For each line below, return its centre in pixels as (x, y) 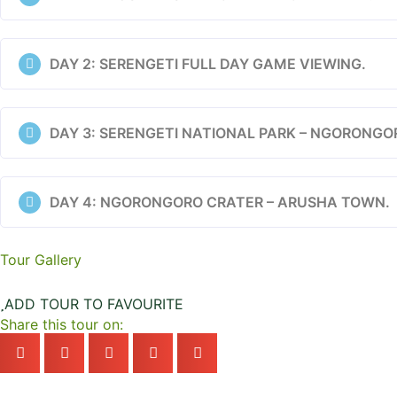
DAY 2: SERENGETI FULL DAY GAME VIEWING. (208, 64)
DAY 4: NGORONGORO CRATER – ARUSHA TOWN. (220, 202)
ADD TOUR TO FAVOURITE (94, 304)
